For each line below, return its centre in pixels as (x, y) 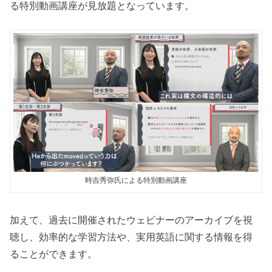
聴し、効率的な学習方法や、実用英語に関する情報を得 (131, 236)
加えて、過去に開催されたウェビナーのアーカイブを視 (131, 219)
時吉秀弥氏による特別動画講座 (136, 181)
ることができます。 (54, 253)
